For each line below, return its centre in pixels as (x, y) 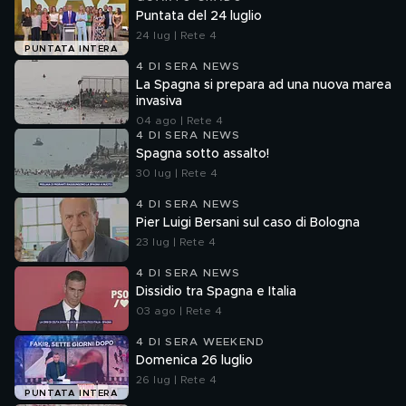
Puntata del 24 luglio (199, 16)
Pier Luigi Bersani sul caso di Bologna (248, 223)
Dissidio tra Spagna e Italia (216, 292)
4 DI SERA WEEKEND (201, 342)
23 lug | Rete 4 (176, 242)
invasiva (159, 101)
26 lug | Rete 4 (176, 380)
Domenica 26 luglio (194, 361)
